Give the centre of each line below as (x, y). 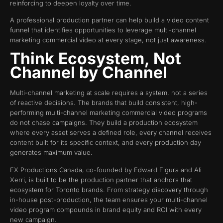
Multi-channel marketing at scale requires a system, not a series (109, 93)
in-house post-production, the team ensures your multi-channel (109, 199)
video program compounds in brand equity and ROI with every (106, 209)
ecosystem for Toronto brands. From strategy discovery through (109, 189)
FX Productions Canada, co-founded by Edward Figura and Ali (106, 169)
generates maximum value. (51, 153)
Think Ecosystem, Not (96, 59)
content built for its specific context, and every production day (106, 143)
